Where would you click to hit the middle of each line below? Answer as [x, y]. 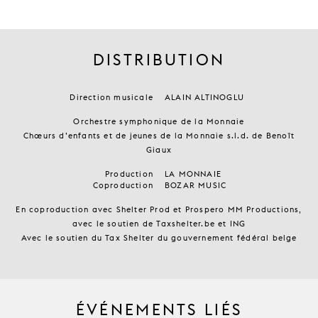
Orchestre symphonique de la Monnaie [159, 121]
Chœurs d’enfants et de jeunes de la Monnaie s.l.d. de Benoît [159, 136]
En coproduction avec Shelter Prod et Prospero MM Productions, [159, 209]
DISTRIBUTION [159, 60]
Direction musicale [111, 97]
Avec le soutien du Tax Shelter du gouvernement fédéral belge [159, 238]
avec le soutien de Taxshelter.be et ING [159, 224]
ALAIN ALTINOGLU [204, 97]
